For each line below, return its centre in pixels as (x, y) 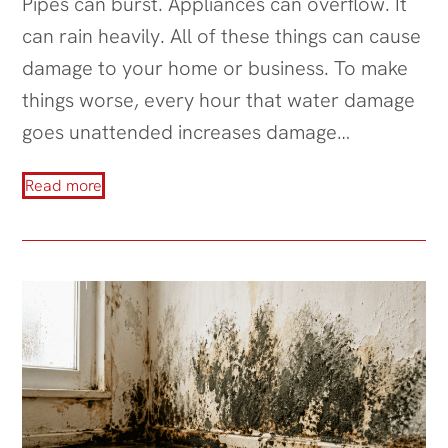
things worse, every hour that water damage (219, 99)
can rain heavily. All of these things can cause (222, 35)
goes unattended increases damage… (186, 131)
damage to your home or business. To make (215, 67)
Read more (64, 185)
